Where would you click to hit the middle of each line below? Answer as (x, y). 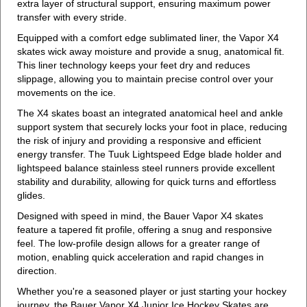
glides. (31, 196)
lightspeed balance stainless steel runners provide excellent (146, 168)
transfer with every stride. (72, 17)
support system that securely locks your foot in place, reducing (152, 127)
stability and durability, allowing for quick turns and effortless (147, 182)
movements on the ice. (66, 93)
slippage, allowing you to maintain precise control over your (145, 79)
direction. (37, 271)
